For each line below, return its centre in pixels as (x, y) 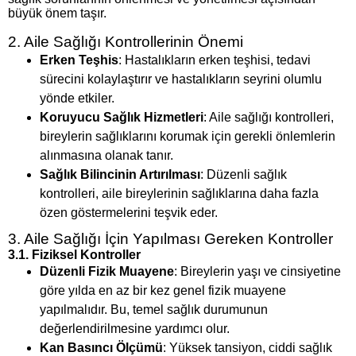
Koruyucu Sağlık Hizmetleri (122, 118)
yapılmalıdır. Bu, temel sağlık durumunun (154, 310)
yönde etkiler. (77, 99)
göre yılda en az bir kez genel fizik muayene (163, 291)
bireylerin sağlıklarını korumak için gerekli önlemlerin (188, 137)
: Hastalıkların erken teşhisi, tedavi (215, 60)
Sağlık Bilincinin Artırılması (120, 175)
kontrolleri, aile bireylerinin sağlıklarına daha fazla (179, 194)
